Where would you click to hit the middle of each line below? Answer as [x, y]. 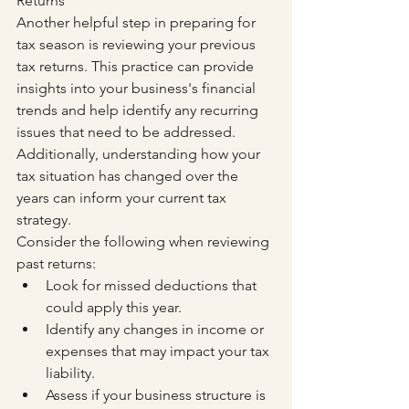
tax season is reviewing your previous [138, 44]
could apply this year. [114, 307]
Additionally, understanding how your [140, 154]
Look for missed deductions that [153, 285]
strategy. [44, 220]
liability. [70, 373]
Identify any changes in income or [157, 329]
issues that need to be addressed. [128, 132]
